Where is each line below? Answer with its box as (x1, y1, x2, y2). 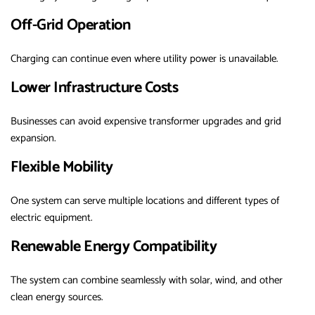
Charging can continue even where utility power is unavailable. (11, 50, 278, 68)
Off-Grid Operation (11, 13, 130, 39)
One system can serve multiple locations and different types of (11, 192, 279, 210)
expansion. (11, 129, 56, 148)
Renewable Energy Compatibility (11, 234, 217, 260)
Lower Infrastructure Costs (11, 75, 178, 101)
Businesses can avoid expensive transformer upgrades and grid (11, 112, 281, 131)
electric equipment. (11, 209, 93, 227)
